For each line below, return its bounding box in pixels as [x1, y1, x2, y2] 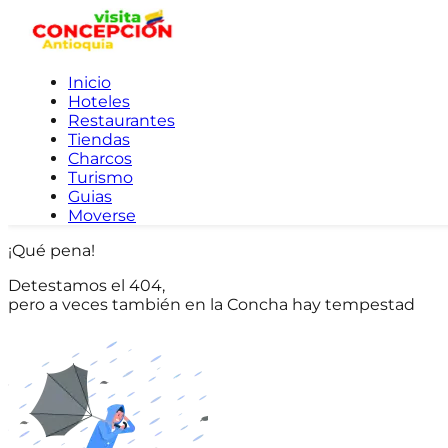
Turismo [68, 168, 133, 187]
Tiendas [68, 130, 130, 149]
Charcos [68, 149, 132, 168]
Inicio [68, 73, 111, 92]
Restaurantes [68, 111, 175, 130]
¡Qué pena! [8, 241, 95, 260]
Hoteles [68, 92, 130, 111]
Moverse [68, 206, 136, 225]
